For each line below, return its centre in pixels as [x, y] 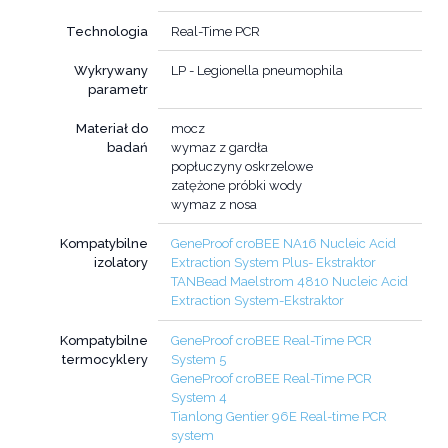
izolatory [121, 262]
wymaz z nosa [214, 204]
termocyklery [105, 359]
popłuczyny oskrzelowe [242, 166]
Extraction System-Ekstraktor [257, 300]
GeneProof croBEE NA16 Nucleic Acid [283, 243]
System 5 [198, 359]
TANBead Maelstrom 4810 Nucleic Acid [289, 281]
